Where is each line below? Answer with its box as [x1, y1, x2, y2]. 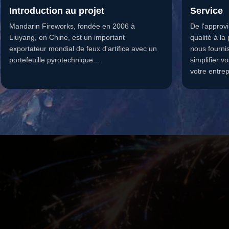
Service [190, 6, 223, 16]
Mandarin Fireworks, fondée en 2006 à [9, 22, 135, 30]
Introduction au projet [9, 6, 104, 16]
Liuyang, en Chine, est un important [9, 33, 125, 41]
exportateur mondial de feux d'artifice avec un [9, 44, 157, 53]
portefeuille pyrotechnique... [9, 56, 99, 64]
